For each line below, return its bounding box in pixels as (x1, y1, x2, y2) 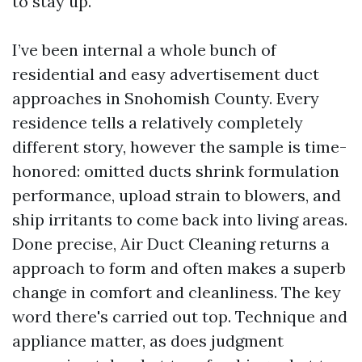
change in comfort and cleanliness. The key (12, 282, 341, 302)
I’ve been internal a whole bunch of (12, 40, 276, 60)
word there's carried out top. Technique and (12, 306, 347, 326)
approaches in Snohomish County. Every (12, 88, 319, 108)
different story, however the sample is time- (12, 137, 347, 157)
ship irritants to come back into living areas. (12, 209, 347, 229)
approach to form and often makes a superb (12, 258, 346, 278)
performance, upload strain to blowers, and (12, 185, 341, 205)
